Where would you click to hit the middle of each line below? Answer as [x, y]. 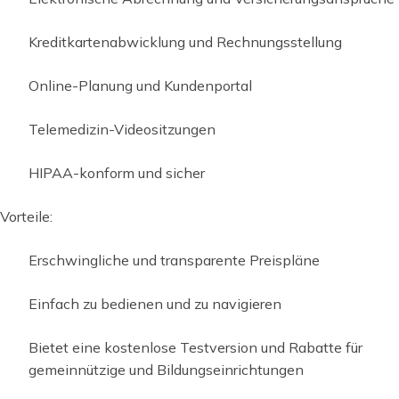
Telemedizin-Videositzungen [122, 129]
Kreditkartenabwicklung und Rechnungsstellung [185, 41]
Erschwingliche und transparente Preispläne [174, 260]
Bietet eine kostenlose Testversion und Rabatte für [195, 347]
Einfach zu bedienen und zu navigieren [155, 303]
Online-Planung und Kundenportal [140, 85]
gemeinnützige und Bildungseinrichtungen [166, 369]
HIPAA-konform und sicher [117, 172]
